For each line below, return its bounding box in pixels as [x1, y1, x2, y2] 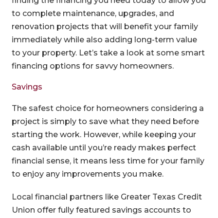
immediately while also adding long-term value [11, 35, 197, 44]
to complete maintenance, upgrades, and [11, 8, 174, 18]
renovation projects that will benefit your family [11, 21, 198, 31]
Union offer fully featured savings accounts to [11, 205, 191, 215]
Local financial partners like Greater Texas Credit [11, 192, 202, 201]
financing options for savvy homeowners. [11, 61, 174, 71]
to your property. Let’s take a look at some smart [11, 48, 205, 57]
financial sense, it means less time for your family [11, 156, 204, 165]
